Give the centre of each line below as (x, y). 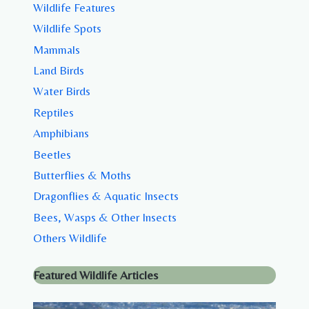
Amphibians (61, 133)
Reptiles (53, 112)
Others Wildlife (70, 238)
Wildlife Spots (67, 29)
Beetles (52, 154)
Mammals (57, 49)
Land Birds (59, 70)
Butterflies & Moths (82, 175)
